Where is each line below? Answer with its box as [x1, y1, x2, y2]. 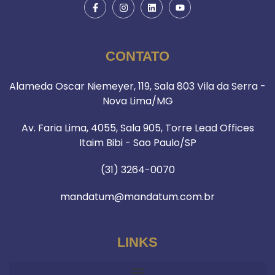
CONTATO [106, 48, 169, 64]
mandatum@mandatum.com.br [60, 190, 215, 204]
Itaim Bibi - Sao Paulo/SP [79, 136, 196, 150]
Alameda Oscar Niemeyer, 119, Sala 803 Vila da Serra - [9, 79, 266, 94]
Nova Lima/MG [102, 94, 173, 109]
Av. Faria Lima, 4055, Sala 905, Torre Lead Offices [21, 121, 254, 136]
